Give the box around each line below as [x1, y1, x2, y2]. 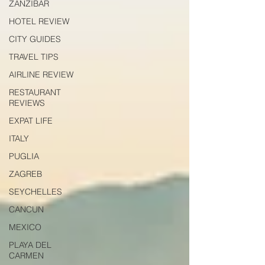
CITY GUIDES [9, 34, 61, 44]
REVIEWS [9, 98, 45, 108]
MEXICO [9, 222, 41, 232]
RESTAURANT [9, 87, 61, 98]
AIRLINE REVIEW [9, 69, 73, 80]
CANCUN [9, 204, 44, 215]
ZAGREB [9, 169, 42, 179]
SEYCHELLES [9, 186, 62, 197]
